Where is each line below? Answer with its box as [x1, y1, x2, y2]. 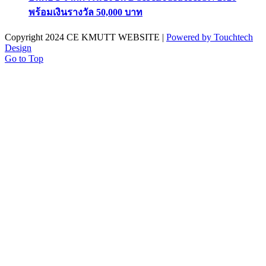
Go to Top [5, 53, 43, 64]
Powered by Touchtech [166, 32, 253, 43]
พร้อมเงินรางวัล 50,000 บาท [28, 7, 142, 17]
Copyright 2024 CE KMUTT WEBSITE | [5, 32, 166, 43]
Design [5, 43, 31, 53]
